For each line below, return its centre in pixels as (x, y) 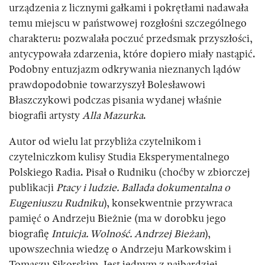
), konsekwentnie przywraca (168, 204)
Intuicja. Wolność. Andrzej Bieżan (128, 235)
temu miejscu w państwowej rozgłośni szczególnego (128, 24)
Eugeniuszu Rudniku (56, 204)
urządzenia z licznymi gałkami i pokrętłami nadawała (129, 9)
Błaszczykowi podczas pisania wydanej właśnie (115, 101)
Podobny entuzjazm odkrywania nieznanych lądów (125, 70)
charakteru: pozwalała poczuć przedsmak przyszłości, (131, 39)
